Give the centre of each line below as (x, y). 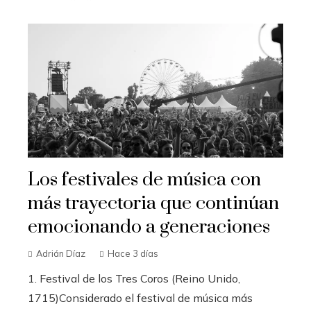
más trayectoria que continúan (153, 203)
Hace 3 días (133, 253)
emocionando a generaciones (149, 227)
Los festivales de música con (144, 179)
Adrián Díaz (61, 253)
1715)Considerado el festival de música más (140, 297)
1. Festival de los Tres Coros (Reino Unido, (134, 278)
